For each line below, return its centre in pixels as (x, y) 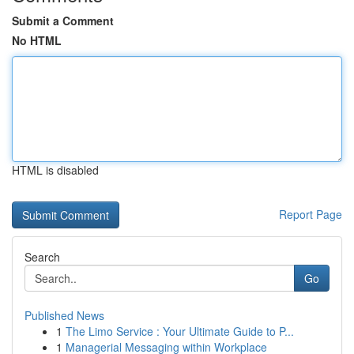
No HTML (37, 40)
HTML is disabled (55, 170)
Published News (64, 315)
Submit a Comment (63, 21)
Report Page (311, 214)
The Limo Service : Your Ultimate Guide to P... (180, 331)
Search (42, 257)
